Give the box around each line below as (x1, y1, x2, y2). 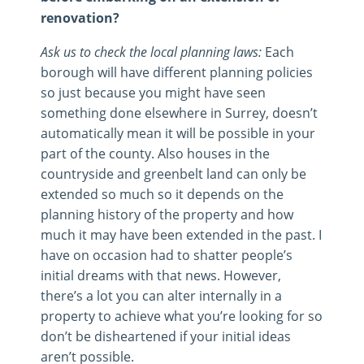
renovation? (41, 8, 119, 27)
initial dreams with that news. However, (41, 266, 281, 284)
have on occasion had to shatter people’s (41, 245, 292, 263)
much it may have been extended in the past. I (41, 225, 322, 243)
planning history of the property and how (41, 205, 293, 223)
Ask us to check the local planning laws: (41, 42, 262, 60)
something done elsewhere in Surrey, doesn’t (41, 103, 318, 121)
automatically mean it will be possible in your (41, 123, 315, 141)
